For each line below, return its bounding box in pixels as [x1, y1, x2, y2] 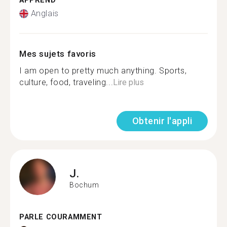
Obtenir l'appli [132, 116, 192, 126]
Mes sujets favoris [19, 49, 96, 59]
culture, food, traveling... [19, 78, 113, 87]
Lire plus [113, 78, 144, 87]
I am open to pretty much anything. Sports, [19, 66, 187, 75]
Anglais [30, 9, 59, 18]
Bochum [69, 180, 99, 189]
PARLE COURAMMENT [19, 213, 102, 221]
